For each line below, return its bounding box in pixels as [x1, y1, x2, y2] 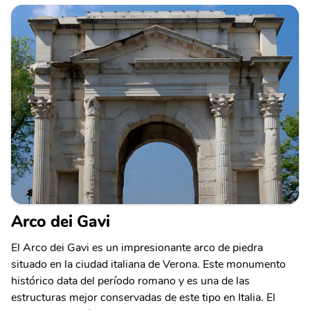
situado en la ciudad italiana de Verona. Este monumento [11, 256, 286, 272]
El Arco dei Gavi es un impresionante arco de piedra [11, 239, 263, 255]
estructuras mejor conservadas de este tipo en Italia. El [11, 289, 275, 305]
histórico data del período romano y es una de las [11, 273, 250, 289]
